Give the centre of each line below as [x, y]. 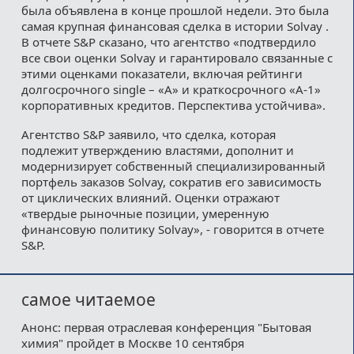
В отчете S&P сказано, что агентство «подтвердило [168, 41]
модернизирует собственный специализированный [173, 166]
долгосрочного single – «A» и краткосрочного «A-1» [171, 89]
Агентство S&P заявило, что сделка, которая [148, 134]
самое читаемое [88, 300]
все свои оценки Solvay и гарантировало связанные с [177, 57]
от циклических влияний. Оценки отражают [150, 197]
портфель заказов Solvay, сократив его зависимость [171, 181]
